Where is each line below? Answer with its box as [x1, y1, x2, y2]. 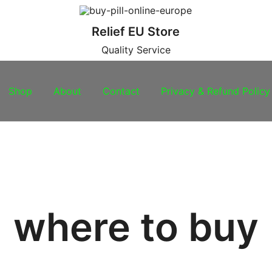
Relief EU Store [92, 24, 180, 39]
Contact [103, 84, 140, 97]
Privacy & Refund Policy [161, 84, 270, 97]
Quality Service [101, 44, 171, 56]
